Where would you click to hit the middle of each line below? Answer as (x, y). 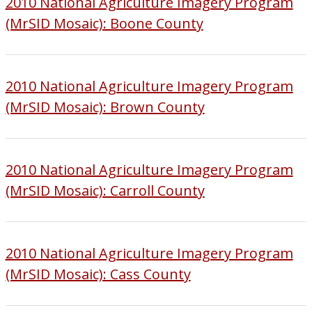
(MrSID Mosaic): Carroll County (105, 190)
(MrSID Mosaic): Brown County (105, 107)
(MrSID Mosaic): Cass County (98, 274)
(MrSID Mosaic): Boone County (104, 23)
